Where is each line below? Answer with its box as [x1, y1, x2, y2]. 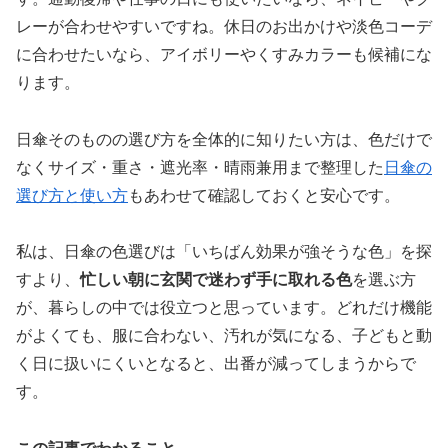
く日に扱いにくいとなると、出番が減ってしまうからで [16, 355, 416, 373]
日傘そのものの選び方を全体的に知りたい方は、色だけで [16, 130, 432, 148]
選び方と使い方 [16, 186, 128, 204]
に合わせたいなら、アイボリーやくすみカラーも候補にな [16, 45, 432, 63]
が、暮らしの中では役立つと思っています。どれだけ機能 [16, 299, 432, 317]
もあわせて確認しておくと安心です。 [128, 186, 400, 204]
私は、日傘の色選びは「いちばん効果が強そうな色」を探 [16, 243, 432, 261]
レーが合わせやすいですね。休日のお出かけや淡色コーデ [16, 17, 432, 35]
